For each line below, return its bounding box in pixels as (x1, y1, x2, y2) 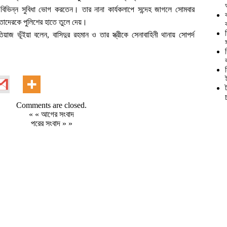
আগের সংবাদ (41, 110, 74, 119)
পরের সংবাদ (30, 119, 62, 128)
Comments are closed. (16, 101, 87, 109)
